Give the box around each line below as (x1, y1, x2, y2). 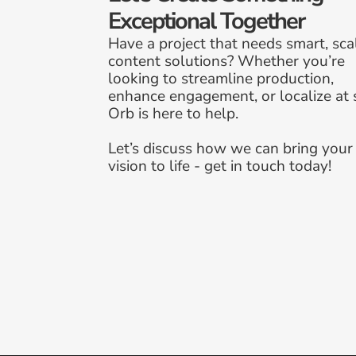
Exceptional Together (108, 5, 304, 37)
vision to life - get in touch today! (108, 155, 331, 176)
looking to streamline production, (108, 68, 334, 89)
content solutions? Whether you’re (108, 50, 345, 72)
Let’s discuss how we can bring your (108, 137, 353, 159)
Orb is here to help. (108, 103, 242, 124)
